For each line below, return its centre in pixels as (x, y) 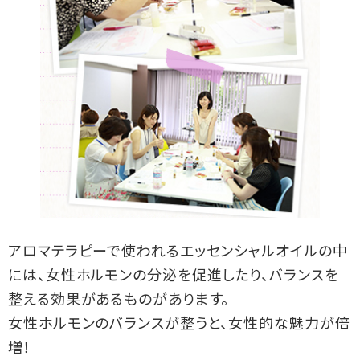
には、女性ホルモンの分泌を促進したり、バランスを (174, 277)
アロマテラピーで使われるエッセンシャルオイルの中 (178, 253)
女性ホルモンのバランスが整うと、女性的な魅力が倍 (179, 325)
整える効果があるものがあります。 (119, 301)
